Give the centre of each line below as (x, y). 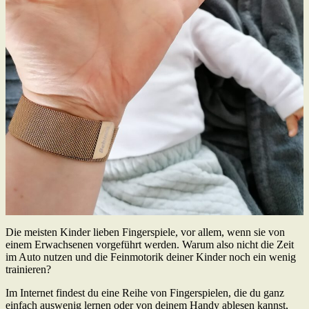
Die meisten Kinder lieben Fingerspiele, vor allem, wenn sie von (145, 232)
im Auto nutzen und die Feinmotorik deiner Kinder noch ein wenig (151, 257)
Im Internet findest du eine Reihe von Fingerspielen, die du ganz (145, 292)
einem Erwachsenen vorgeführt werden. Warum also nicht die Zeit (150, 244)
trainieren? (28, 269)
